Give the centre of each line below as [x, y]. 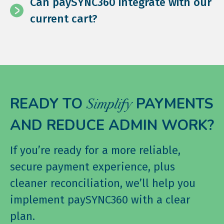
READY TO [48, 103]
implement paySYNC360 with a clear [100, 199]
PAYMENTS [173, 103]
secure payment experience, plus [92, 166]
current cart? [64, 18]
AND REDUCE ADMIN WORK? [112, 125]
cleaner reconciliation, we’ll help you [103, 183]
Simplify [109, 103]
